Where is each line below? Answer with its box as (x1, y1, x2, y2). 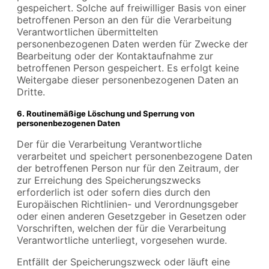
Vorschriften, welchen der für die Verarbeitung (17, 222, 226, 234)
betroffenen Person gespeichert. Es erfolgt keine (17, 62, 239, 74)
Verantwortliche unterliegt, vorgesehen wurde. (17, 234, 227, 246)
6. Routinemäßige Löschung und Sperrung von (17, 108, 195, 118)
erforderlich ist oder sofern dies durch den (17, 186, 210, 198)
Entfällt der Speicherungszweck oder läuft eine (17, 255, 230, 268)
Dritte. (17, 86, 45, 98)
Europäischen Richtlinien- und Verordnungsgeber (17, 198, 238, 210)
